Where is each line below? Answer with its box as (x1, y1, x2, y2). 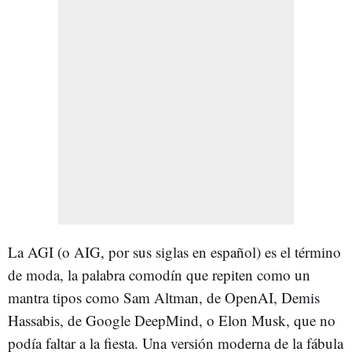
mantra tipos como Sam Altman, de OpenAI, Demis (8, 287, 320, 307)
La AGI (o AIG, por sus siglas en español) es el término (8, 241, 341, 262)
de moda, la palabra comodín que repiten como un (8, 264, 310, 284)
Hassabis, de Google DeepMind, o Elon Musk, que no (8, 310, 335, 330)
